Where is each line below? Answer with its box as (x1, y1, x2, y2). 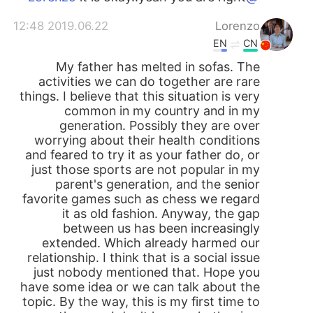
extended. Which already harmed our (41, 235, 260, 251)
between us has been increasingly (62, 221, 260, 236)
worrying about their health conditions (34, 133, 260, 148)
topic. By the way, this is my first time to (22, 294, 260, 310)
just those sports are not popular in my (31, 162, 260, 177)
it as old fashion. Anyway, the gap (61, 206, 260, 221)
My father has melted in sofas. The (55, 59, 260, 75)
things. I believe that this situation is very (19, 89, 260, 104)
